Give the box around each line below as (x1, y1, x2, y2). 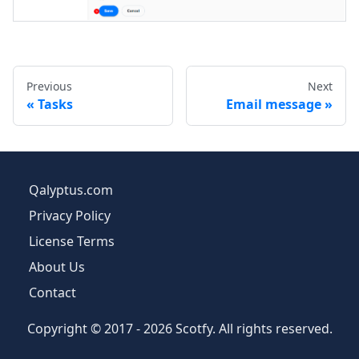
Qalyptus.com (29, 181, 113, 200)
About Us (29, 258, 85, 276)
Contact (29, 284, 76, 302)
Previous (26, 79, 72, 95)
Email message (226, 95, 321, 114)
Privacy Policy (29, 207, 111, 225)
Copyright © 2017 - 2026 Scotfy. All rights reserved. (26, 320, 333, 338)
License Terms (29, 232, 115, 251)
